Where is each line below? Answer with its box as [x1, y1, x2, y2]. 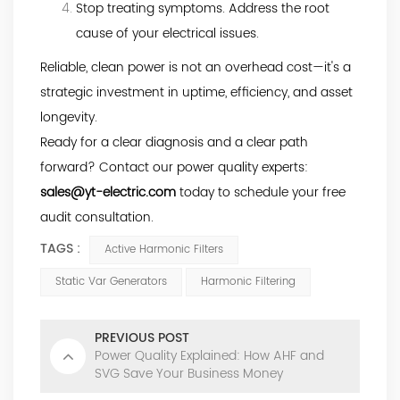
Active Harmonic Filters [104, 240, 223, 258]
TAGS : [40, 237, 80, 259]
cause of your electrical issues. [76, 22, 259, 44]
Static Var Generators [55, 272, 167, 290]
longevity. [40, 106, 97, 128]
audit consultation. [40, 206, 154, 228]
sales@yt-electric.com [40, 181, 176, 203]
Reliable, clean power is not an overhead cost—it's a [40, 56, 351, 78]
